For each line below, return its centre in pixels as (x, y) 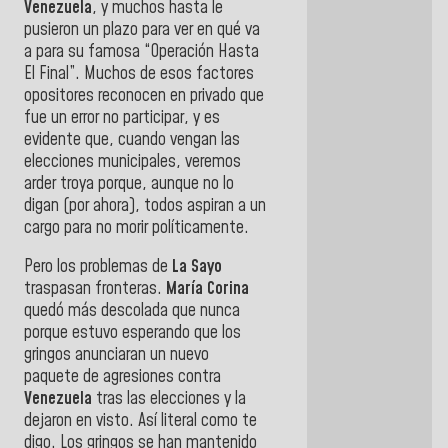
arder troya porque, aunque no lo (129, 183)
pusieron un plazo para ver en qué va (142, 29)
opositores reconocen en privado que (144, 95)
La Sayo (197, 267)
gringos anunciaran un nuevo (116, 355)
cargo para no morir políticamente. (136, 227)
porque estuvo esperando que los (132, 333)
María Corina (207, 289)
